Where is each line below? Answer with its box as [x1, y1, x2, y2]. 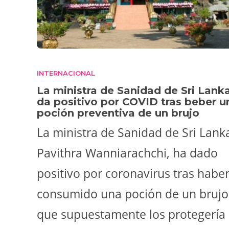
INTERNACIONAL [37, 68, 95, 77]
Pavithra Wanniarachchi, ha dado [37, 144, 218, 161]
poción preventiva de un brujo [37, 106, 202, 119]
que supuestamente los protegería [37, 205, 225, 222]
